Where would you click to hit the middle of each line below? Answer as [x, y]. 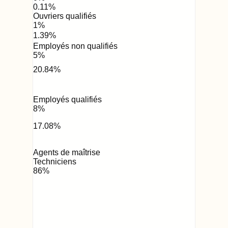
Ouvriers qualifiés [65, 16]
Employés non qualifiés [75, 46]
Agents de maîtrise [67, 153]
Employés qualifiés [67, 100]
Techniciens [55, 162]
